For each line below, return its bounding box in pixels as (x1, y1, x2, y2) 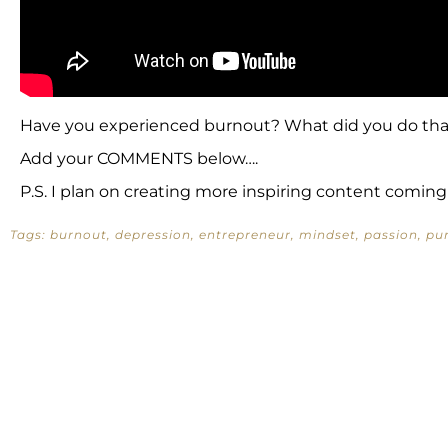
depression (115, 226, 191, 242)
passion (364, 226, 418, 242)
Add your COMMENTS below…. (20, 148, 258, 168)
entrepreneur (199, 226, 291, 242)
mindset (299, 226, 356, 242)
